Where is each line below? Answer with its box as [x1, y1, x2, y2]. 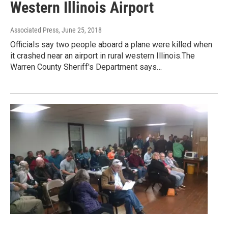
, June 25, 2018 [59, 26, 102, 35]
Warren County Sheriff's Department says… [10, 62, 162, 72]
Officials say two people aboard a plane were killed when [10, 40, 212, 50]
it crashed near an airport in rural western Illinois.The [10, 51, 195, 61]
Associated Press [10, 26, 59, 35]
